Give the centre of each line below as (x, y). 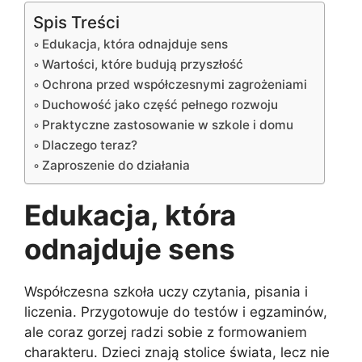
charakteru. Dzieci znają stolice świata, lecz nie (177, 352)
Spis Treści (76, 22)
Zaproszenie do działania (116, 165)
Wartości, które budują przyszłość (143, 64)
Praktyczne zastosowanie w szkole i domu (168, 124)
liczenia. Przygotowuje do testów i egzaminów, (176, 311)
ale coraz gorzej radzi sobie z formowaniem (166, 332)
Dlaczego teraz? (90, 145)
